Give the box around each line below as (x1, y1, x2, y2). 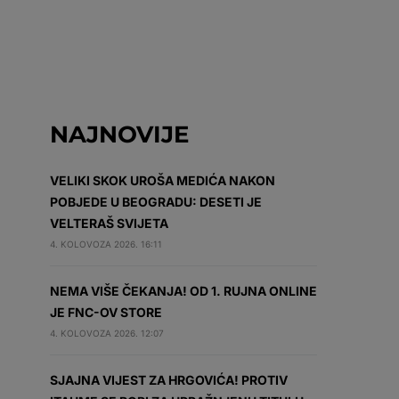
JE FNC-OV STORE (50, 305, 162, 320)
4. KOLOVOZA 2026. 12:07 (50, 328, 164, 338)
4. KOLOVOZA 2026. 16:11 (50, 239, 162, 249)
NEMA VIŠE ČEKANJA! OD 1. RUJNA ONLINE (50, 283, 317, 298)
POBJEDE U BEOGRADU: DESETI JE (50, 194, 262, 209)
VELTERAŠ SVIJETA (50, 216, 168, 231)
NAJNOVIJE (50, 120, 189, 149)
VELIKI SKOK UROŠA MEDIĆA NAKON (50, 173, 275, 188)
